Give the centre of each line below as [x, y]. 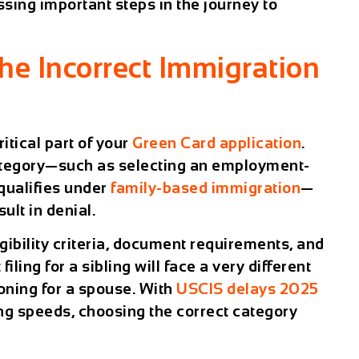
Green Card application [217, 143]
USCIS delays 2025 [248, 289]
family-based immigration [206, 188]
